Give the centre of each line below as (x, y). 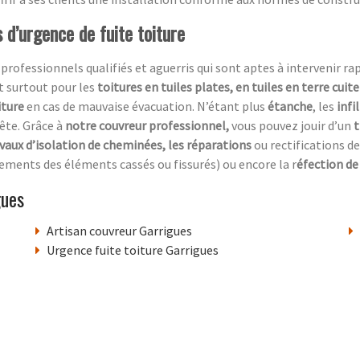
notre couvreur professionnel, (147, 126)
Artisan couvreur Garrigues (119, 231)
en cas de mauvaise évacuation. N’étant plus (147, 106)
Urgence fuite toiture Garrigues (133, 250)
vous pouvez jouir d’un (292, 126)
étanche (290, 106)
